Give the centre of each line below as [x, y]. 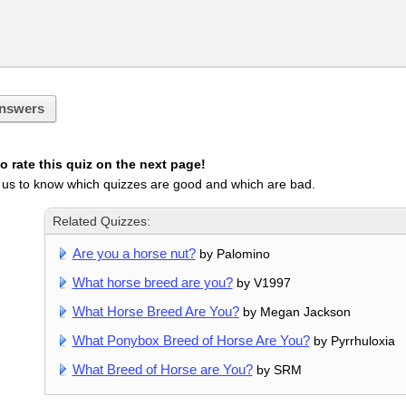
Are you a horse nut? [134, 253]
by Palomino [232, 253]
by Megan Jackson [295, 311]
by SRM [277, 369]
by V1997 [261, 282]
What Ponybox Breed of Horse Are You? [191, 340]
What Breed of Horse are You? [162, 369]
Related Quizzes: [102, 221]
